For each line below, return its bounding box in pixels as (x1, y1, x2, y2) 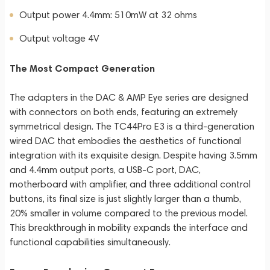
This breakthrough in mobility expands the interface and (10, 222, 248, 233)
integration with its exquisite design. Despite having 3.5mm (10, 149, 257, 161)
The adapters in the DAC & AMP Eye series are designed (10, 92, 248, 103)
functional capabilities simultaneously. (10, 236, 171, 248)
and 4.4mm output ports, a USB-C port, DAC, (10, 164, 201, 175)
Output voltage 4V (19, 33, 99, 44)
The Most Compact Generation (10, 62, 155, 74)
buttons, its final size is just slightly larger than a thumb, (10, 193, 241, 204)
